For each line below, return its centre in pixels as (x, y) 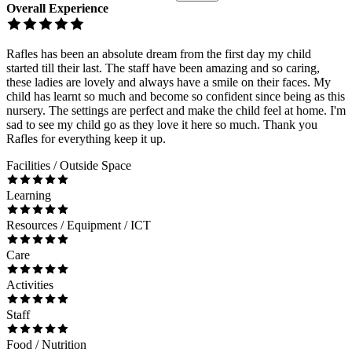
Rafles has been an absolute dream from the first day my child (159, 53)
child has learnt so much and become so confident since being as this (176, 96)
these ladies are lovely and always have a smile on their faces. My (169, 82)
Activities (30, 284)
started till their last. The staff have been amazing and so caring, (163, 68)
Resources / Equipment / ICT (79, 225)
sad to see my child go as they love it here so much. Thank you (162, 124)
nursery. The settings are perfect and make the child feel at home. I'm (176, 110)
